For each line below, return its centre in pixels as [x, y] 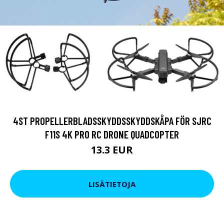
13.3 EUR [112, 150]
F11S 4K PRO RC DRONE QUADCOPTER [112, 134]
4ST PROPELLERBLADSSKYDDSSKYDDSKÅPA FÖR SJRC [112, 121]
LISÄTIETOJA [112, 184]
